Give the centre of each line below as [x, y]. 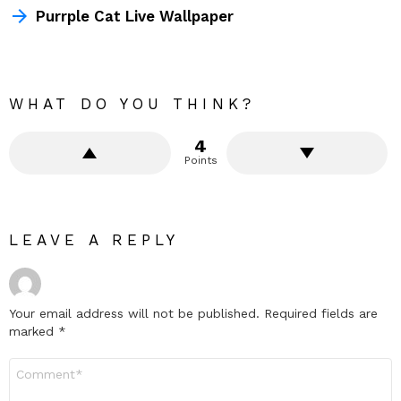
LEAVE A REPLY [94, 239]
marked [34, 331]
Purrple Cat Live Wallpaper [135, 16]
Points [200, 160]
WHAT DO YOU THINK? [132, 103]
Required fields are [321, 313]
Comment [37, 365]
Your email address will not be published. [134, 313]
